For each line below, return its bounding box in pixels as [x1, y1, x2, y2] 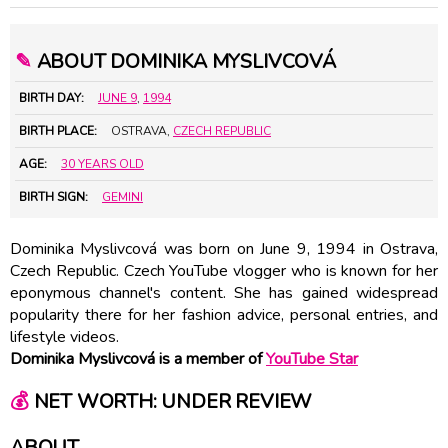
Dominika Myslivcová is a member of [10, 347, 266, 370]
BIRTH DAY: [19, 89, 84, 106]
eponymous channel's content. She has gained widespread [10, 281, 438, 304]
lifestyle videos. [10, 325, 119, 348]
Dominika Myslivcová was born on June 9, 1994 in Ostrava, [10, 237, 438, 260]
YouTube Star [266, 347, 358, 370]
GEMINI [102, 188, 143, 205]
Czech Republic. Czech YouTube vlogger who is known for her [10, 259, 438, 282]
